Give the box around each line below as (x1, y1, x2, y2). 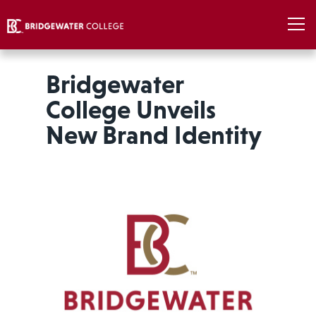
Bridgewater (45, 70, 183, 99)
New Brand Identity (45, 121, 262, 150)
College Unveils (45, 95, 216, 124)
